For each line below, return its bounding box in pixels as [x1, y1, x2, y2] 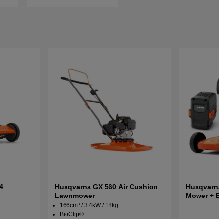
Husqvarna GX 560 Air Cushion [54, 183, 158, 191]
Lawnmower [54, 192, 95, 200]
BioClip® [59, 211, 84, 218]
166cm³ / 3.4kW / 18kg [59, 202, 118, 209]
